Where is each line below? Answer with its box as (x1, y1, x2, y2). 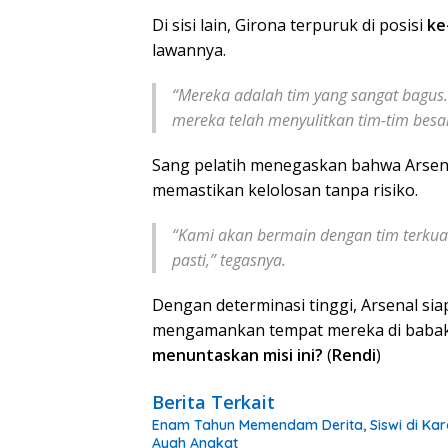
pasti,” (172, 248, 216, 271)
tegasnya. (216, 248, 286, 271)
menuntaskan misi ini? (152, 343, 323, 366)
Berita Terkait (152, 389, 275, 414)
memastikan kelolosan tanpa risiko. (152, 178, 418, 201)
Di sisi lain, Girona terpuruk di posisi (152, 13, 427, 36)
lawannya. (152, 38, 226, 61)
